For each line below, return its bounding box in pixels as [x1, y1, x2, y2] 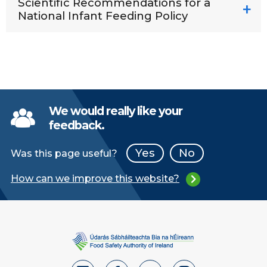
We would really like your [49, 104, 182, 119]
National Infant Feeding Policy [18, 9, 188, 23]
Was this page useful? [11, 148, 117, 160]
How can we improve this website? [11, 173, 179, 185]
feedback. [49, 118, 104, 133]
